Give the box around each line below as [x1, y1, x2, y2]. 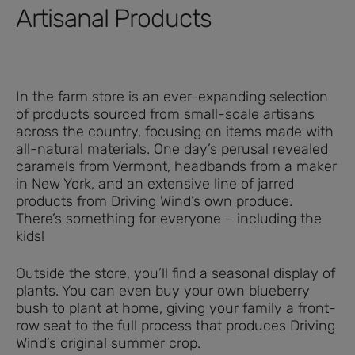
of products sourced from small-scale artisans [16, 105, 315, 123]
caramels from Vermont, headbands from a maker [16, 157, 337, 175]
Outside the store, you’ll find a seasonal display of [16, 264, 335, 282]
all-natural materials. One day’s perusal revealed [16, 139, 328, 158]
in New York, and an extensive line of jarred [16, 174, 294, 193]
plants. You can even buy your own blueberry [16, 281, 310, 300]
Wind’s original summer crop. [16, 334, 200, 352]
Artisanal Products [16, 2, 212, 33]
